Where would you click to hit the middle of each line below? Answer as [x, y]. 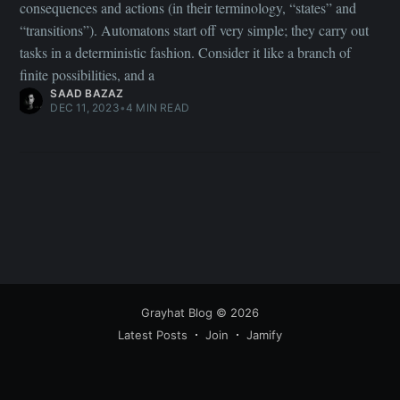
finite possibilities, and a [87, 75]
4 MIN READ [158, 108]
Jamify [264, 335]
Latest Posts [153, 335]
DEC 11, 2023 [85, 108]
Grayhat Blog [177, 312]
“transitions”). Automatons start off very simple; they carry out [195, 30]
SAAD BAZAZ [87, 94]
